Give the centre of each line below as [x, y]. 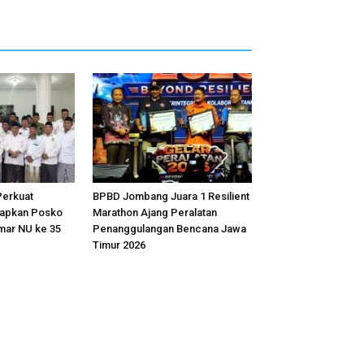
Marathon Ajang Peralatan [155, 212]
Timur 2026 [119, 245]
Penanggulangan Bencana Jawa [169, 228]
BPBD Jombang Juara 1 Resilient [171, 196]
